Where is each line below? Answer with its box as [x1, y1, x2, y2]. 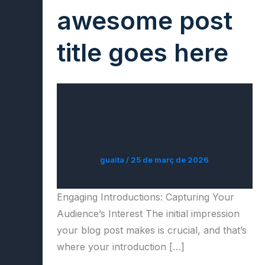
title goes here [57, 37, 228, 67]
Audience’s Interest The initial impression [57, 207, 240, 219]
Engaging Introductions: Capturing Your [57, 190, 234, 203]
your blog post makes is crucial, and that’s [57, 224, 247, 236]
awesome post [57, 5, 232, 35]
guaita [100, 154, 127, 164]
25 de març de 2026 [131, 154, 209, 164]
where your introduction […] [57, 240, 185, 253]
